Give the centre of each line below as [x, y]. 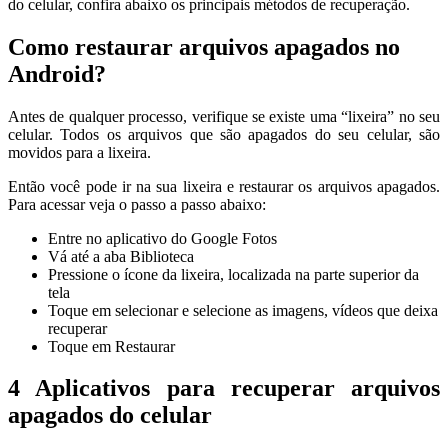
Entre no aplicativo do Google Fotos [162, 238]
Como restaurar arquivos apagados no [204, 46]
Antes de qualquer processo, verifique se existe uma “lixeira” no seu [224, 116]
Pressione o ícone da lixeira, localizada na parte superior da [233, 274]
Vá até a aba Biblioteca [121, 256]
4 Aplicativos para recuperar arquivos [224, 388]
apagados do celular [110, 415]
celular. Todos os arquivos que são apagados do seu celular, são [224, 134]
